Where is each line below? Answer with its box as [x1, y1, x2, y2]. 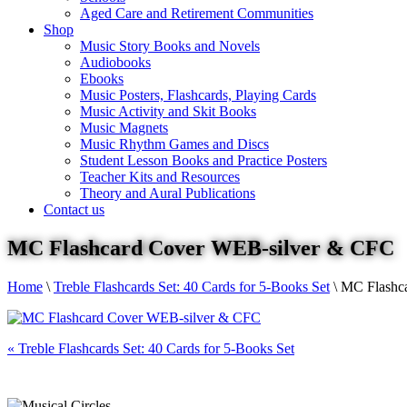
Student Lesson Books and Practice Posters [80, 153, 327, 168]
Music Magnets [80, 120, 168, 135]
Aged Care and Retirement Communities [80, 5, 313, 21]
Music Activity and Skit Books [80, 104, 256, 119]
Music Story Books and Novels [80, 38, 260, 54]
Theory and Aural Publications [80, 185, 255, 201]
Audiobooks [80, 55, 151, 70]
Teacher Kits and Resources [80, 169, 240, 184]
